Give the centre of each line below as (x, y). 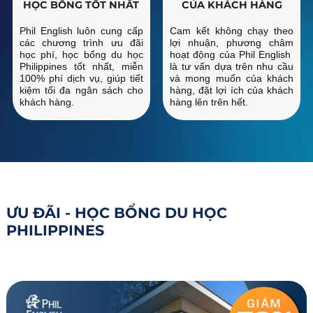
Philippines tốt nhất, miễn (81, 66)
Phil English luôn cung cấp (81, 30)
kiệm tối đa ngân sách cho (81, 90)
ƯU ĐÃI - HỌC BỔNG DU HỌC (116, 213)
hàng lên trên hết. (209, 102)
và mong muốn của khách (232, 78)
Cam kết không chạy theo (232, 30)
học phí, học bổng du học (81, 54)
